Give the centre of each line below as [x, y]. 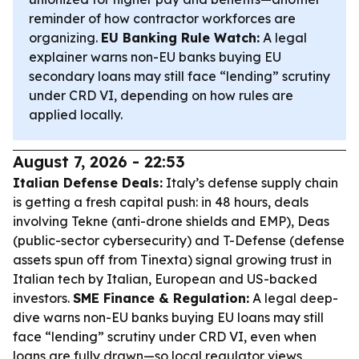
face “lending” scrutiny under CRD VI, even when [165, 337]
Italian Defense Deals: [88, 183]
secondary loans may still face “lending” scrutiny [179, 76]
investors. [43, 298]
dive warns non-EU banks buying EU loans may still [168, 317]
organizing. [65, 38]
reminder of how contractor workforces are [162, 18]
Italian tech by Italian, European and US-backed [165, 279]
